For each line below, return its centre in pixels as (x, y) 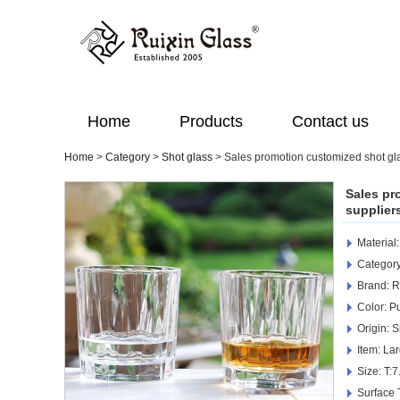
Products (211, 121)
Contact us (330, 121)
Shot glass (187, 157)
